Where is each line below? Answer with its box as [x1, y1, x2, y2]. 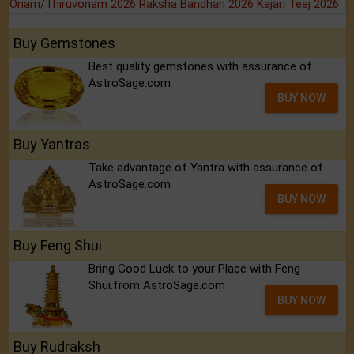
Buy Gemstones [13, 35, 115, 52]
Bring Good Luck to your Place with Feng [88, 262, 300, 277]
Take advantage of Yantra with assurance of [88, 160, 323, 175]
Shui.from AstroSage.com [88, 278, 225, 293]
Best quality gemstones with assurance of [88, 59, 312, 74]
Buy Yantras [13, 136, 90, 153]
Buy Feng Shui [13, 237, 102, 254]
